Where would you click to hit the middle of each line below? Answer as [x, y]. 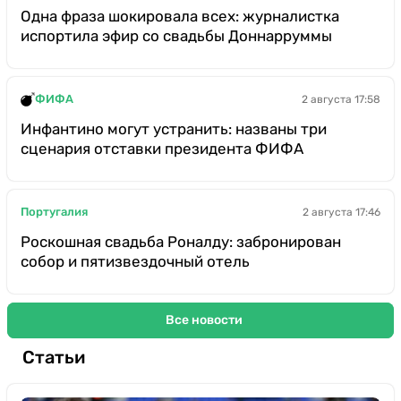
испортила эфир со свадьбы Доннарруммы [176, 35]
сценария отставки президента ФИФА [162, 148]
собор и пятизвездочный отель [135, 261]
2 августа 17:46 [341, 212]
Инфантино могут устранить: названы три [174, 128]
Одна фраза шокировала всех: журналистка [180, 16]
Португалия [54, 212]
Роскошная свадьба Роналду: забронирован [181, 241]
